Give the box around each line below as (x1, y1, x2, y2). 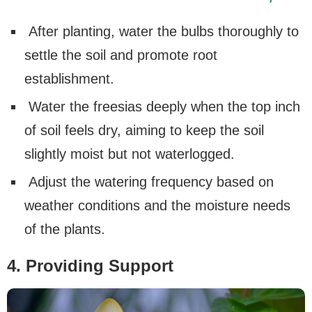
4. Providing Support (7, 256, 173, 276)
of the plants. (24, 221, 105, 237)
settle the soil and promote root (24, 47, 217, 63)
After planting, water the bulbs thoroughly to (24, 24, 299, 40)
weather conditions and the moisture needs (24, 198, 290, 214)
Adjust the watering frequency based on (24, 174, 274, 190)
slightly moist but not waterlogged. (24, 146, 235, 162)
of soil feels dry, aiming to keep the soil (24, 123, 264, 139)
